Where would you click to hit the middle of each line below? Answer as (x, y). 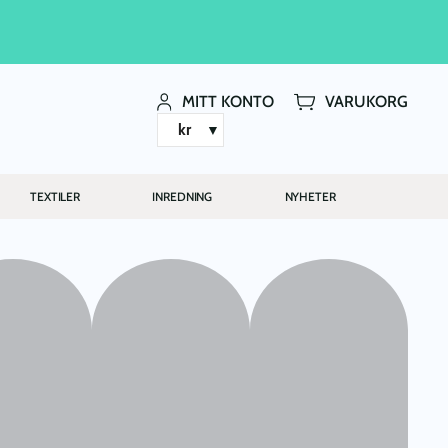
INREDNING (182, 196)
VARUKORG (366, 101)
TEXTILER (55, 196)
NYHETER (310, 196)
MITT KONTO (228, 101)
